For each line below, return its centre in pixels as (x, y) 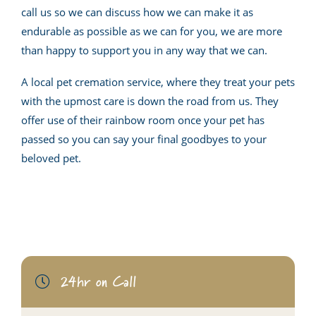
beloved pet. (51, 158)
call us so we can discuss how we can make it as (137, 12)
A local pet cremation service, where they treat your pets (158, 82)
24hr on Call (98, 282)
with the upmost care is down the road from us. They (150, 101)
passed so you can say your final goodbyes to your (144, 139)
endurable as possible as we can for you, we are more (152, 31)
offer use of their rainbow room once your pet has (143, 120)
